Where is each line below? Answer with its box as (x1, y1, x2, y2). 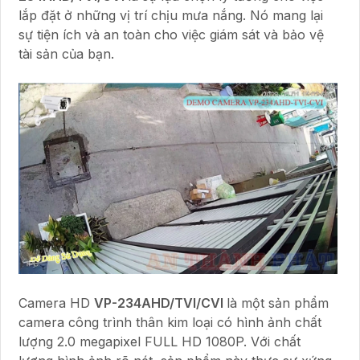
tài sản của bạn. (18, 45, 114, 62)
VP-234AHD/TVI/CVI (94, 294, 227, 311)
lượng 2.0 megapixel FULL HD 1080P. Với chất (18, 333, 301, 350)
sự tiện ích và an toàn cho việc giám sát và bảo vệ (18, 26, 324, 43)
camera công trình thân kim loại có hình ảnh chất (18, 313, 321, 330)
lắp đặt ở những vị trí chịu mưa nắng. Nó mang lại (18, 6, 323, 23)
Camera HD (18, 294, 94, 311)
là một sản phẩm (227, 294, 329, 311)
